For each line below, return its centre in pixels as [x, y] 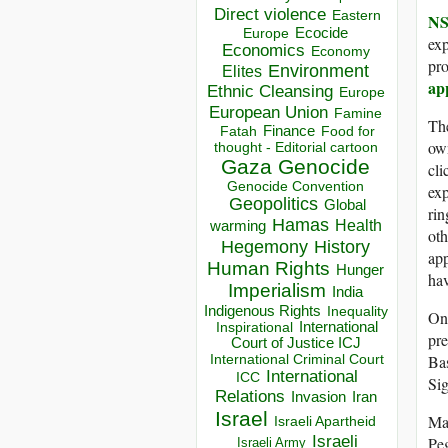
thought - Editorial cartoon [295, 147]
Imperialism [277, 291]
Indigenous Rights [262, 311]
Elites [242, 71]
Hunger [360, 270]
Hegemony [264, 247]
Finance [288, 131]
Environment [318, 71]
